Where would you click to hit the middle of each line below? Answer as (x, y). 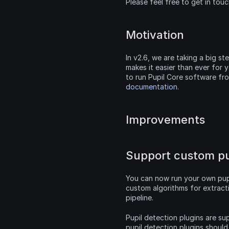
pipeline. (140, 198)
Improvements (165, 120)
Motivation (155, 35)
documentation (152, 87)
